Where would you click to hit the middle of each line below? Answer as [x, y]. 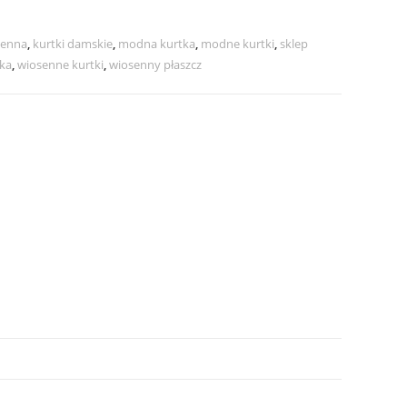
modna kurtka [157, 43]
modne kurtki [238, 43]
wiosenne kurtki [60, 64]
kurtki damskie [73, 43]
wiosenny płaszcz [155, 64]
